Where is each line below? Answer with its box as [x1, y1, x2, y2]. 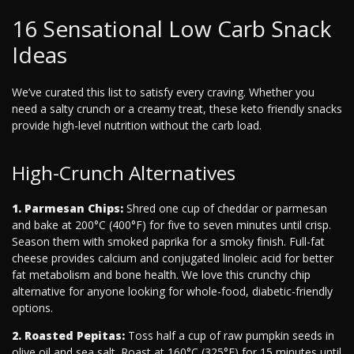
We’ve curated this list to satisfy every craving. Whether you [12, 85, 314, 100]
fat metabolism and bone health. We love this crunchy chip [12, 267, 311, 283]
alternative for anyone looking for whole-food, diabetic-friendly [12, 284, 333, 299]
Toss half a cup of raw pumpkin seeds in [125, 328, 334, 344]
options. [12, 300, 53, 316]
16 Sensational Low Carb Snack [12, 13, 331, 44]
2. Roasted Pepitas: [12, 328, 125, 344]
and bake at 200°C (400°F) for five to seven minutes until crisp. [12, 217, 331, 233]
